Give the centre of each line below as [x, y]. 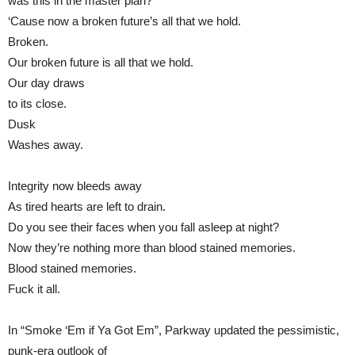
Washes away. [46, 144]
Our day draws [46, 82]
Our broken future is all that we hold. [101, 62]
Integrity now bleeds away [75, 185]
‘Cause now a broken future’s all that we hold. [124, 21]
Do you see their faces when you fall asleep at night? [143, 227]
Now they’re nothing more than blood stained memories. [152, 247]
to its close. [37, 103]
